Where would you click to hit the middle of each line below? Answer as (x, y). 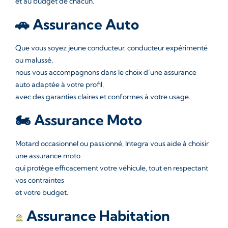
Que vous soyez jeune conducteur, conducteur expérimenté (111, 48)
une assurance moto (48, 156)
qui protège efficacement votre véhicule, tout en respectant (112, 168)
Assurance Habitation (97, 216)
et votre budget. (42, 192)
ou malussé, (34, 60)
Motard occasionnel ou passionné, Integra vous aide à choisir (112, 144)
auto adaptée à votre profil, (60, 84)
